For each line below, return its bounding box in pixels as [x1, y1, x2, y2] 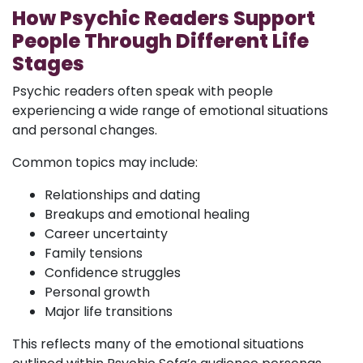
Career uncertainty [45, 224, 168, 243]
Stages [12, 49, 84, 77]
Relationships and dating [45, 185, 200, 204]
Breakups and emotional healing [45, 204, 250, 224]
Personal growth [45, 282, 150, 301]
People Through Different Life [12, 27, 309, 54]
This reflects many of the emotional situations [12, 334, 304, 353]
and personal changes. [12, 120, 157, 139]
